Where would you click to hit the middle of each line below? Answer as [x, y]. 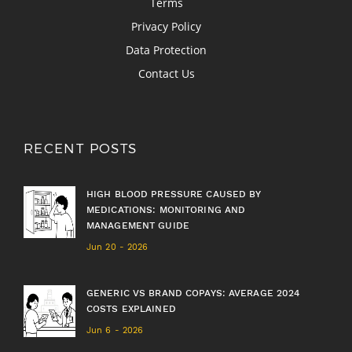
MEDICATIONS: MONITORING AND [166, 210]
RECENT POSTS [81, 148]
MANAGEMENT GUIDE [138, 226]
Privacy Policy [166, 27]
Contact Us [166, 74]
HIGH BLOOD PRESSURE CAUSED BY [174, 194]
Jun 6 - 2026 [115, 331]
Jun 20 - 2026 [117, 247]
